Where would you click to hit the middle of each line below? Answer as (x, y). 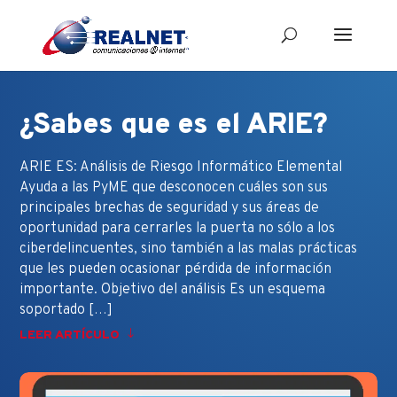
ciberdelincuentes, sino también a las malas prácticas (189, 249)
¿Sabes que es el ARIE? (174, 125)
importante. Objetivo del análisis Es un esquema (173, 289)
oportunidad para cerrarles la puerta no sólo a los (178, 228)
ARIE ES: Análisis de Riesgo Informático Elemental (181, 167)
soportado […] (66, 310)
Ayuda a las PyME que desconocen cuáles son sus (174, 187)
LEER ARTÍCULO (70, 335)
